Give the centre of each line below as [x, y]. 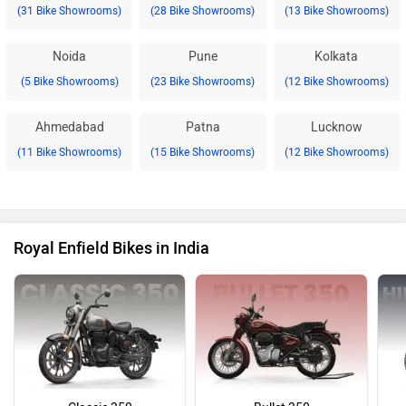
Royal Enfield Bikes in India [111, 248]
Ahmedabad [69, 127]
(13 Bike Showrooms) [336, 11]
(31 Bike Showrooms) [70, 11]
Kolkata [337, 57]
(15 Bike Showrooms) [203, 152]
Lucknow [336, 127]
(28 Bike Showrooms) [203, 11]
